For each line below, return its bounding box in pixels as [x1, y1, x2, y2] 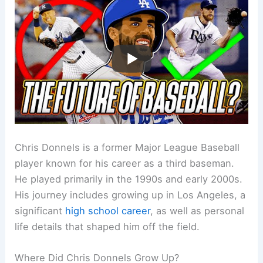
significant [15, 204, 66, 217]
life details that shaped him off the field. [15, 220, 200, 232]
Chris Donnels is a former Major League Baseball [15, 141, 240, 153]
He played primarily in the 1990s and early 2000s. [15, 173, 243, 185]
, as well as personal [150, 204, 245, 217]
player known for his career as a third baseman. [15, 157, 235, 169]
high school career [65, 204, 151, 217]
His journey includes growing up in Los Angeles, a [15, 188, 246, 201]
